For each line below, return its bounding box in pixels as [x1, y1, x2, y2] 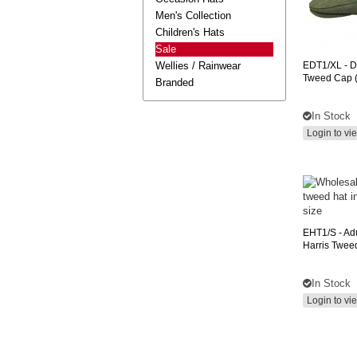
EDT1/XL [303, 60, 342, 71]
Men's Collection [155, 10, 231, 22]
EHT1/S [303, 227, 336, 238]
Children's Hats [155, 26, 225, 38]
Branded [155, 76, 194, 88]
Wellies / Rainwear [155, 60, 241, 72]
